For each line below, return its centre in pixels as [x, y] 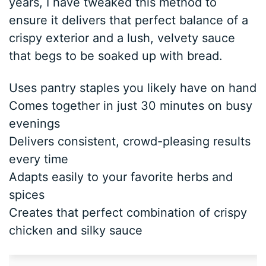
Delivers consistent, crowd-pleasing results [130, 142]
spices [27, 195]
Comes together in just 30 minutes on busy [131, 106]
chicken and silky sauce [76, 231]
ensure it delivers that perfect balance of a [129, 20]
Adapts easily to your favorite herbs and [121, 177]
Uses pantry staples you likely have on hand [133, 88]
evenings [35, 124]
